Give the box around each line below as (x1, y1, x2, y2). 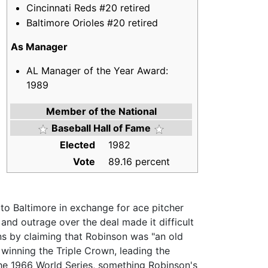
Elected (60, 139, 100, 151)
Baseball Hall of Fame (51, 122, 151, 135)
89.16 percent (102, 156, 170, 168)
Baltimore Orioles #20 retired (26, 17, 158, 29)
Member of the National (45, 105, 157, 118)
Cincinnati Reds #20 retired (26, 1, 150, 14)
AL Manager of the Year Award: (26, 65, 168, 77)
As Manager (11, 41, 68, 53)
